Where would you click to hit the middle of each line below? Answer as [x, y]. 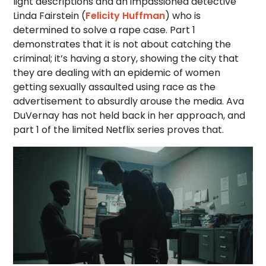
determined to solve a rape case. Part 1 [104, 30]
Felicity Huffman [126, 16]
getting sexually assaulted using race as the [115, 87]
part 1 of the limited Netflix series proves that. [119, 130]
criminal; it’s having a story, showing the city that [126, 58]
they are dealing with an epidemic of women [117, 73]
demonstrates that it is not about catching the [122, 44]
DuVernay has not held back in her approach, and [129, 115]
